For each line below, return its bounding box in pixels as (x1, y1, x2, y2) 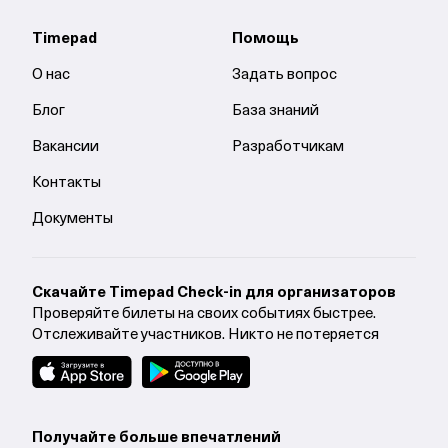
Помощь (231, 32, 299, 47)
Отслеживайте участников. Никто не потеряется (32, 328, 379, 343)
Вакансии (32, 140, 99, 155)
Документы (32, 212, 113, 227)
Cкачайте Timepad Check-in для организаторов (32, 286, 396, 301)
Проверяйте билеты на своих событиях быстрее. (32, 307, 376, 322)
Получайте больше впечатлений (32, 431, 281, 446)
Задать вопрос (231, 68, 337, 83)
